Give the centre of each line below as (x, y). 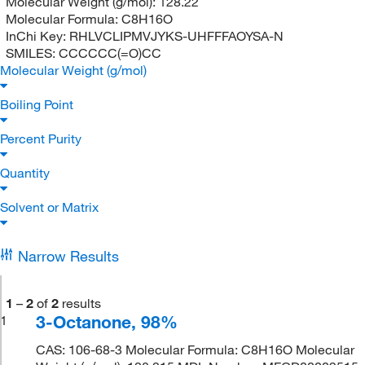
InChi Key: (37, 35)
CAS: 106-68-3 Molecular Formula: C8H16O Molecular (196, 349)
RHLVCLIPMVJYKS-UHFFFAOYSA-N (176, 35)
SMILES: (32, 53)
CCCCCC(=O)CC (110, 53)
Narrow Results (68, 255)
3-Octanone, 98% (107, 321)
